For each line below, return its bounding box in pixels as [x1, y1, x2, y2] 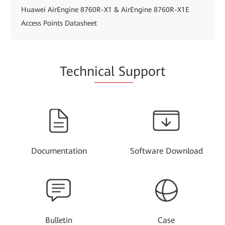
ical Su [94, 63, 133, 79]
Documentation [31, 146, 87, 156]
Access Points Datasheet [21, 19, 97, 27]
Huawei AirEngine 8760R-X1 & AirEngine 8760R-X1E [21, 5, 189, 14]
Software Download [130, 146, 203, 156]
